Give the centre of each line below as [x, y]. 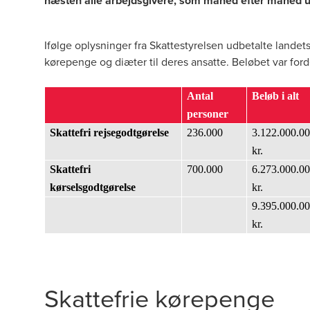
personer [208, 114]
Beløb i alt [275, 96]
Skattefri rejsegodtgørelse [109, 133]
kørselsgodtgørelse [93, 187]
